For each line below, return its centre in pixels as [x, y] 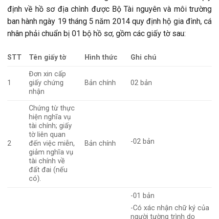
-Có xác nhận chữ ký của [170, 208]
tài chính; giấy [51, 126]
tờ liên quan [47, 134]
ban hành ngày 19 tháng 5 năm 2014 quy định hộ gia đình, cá [109, 21]
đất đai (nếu [48, 170]
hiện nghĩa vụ [50, 117]
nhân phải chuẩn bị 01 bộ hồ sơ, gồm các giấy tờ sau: [97, 33]
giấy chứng [46, 83]
